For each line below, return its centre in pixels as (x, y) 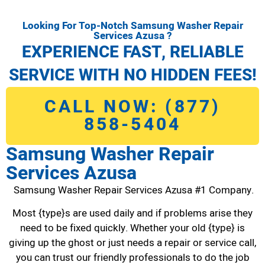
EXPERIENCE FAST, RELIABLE (132, 52)
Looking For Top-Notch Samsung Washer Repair (132, 25)
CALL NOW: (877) (132, 107)
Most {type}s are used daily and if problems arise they (132, 214)
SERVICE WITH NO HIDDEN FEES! (132, 75)
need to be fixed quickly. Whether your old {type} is (132, 228)
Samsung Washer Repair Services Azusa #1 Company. (132, 190)
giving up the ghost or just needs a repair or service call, (132, 243)
